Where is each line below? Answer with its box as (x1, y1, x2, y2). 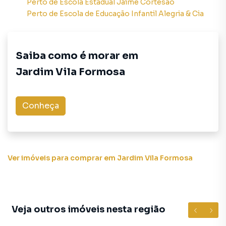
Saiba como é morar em (16, 49, 138, 62)
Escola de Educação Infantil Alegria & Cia (60, 9, 204, 18)
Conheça (22, 100, 59, 111)
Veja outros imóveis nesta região (12, 204, 165, 215)
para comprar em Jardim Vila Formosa (51, 153, 193, 162)
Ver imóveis (8, 153, 50, 162)
